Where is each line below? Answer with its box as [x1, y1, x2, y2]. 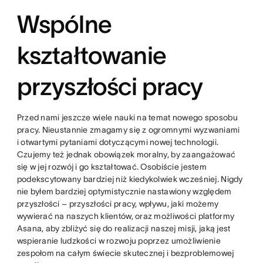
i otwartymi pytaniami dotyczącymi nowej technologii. [16, 137, 219, 147]
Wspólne [16, 11, 112, 38]
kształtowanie [16, 42, 166, 69]
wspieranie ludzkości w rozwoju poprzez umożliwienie [16, 236, 221, 246]
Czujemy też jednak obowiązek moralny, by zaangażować [16, 150, 236, 160]
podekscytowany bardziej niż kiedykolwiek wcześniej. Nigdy [16, 174, 243, 184]
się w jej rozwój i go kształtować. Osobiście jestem [16, 162, 207, 172]
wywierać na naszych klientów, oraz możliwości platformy [16, 211, 235, 221]
